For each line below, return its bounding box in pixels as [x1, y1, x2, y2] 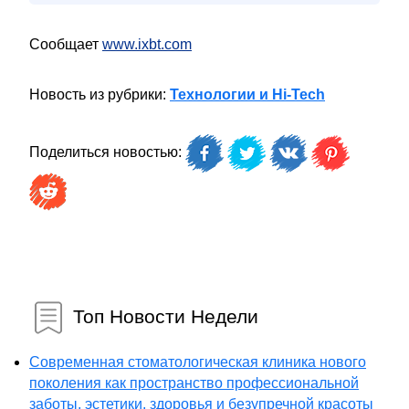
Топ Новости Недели [73, 305, 258, 327]
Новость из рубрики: [29, 87, 170, 102]
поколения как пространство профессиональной [29, 375, 359, 391]
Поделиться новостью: [29, 144, 185, 161]
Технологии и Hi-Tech [170, 87, 325, 102]
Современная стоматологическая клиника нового [29, 354, 366, 370]
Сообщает [29, 37, 102, 52]
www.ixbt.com [102, 37, 192, 52]
